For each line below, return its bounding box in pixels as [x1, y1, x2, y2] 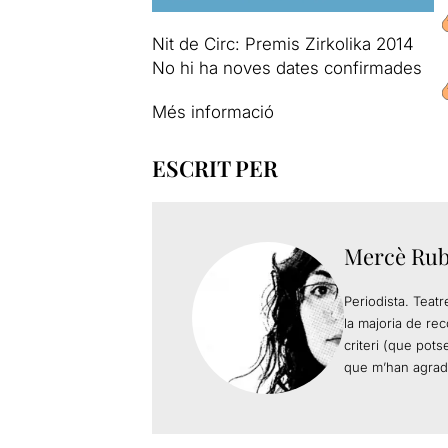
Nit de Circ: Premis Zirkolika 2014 [151, 33, 414, 54]
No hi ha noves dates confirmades [151, 57, 422, 78]
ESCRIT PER [151, 152, 278, 183]
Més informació [151, 101, 274, 122]
